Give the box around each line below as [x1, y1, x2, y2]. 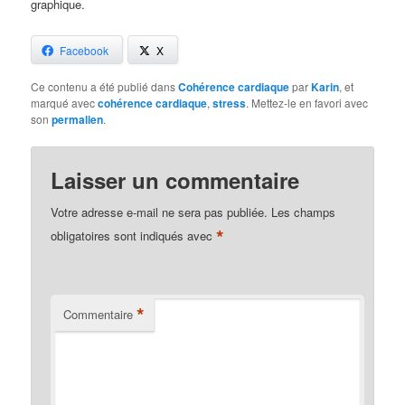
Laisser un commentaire [51, 164, 300, 195]
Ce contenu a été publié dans [31, 78, 179, 94]
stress [212, 94, 247, 111]
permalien [52, 110, 104, 127]
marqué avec [31, 94, 99, 110]
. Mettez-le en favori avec [246, 94, 369, 110]
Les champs [271, 202, 336, 221]
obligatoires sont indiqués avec [51, 226, 217, 244]
